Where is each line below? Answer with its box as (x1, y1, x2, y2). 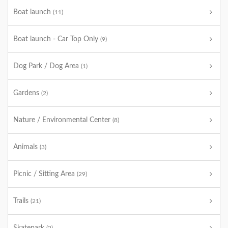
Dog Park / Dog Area (13, 63, 81, 70)
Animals (13, 144, 40, 151)
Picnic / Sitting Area (13, 170, 77, 178)
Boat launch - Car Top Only (13, 36, 100, 43)
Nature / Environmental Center (13, 117, 112, 124)
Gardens (13, 90, 41, 97)
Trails (13, 197, 31, 205)
